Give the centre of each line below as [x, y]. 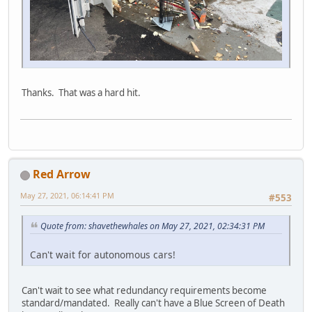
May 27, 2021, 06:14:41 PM [67, 196]
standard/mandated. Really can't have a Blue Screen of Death [153, 303]
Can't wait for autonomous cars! [103, 255]
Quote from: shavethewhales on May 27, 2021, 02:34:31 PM [153, 226]
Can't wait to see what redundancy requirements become [144, 291]
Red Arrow [62, 174]
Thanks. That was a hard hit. [81, 92]
